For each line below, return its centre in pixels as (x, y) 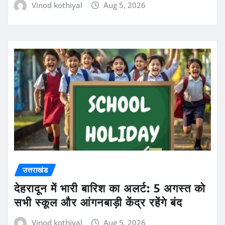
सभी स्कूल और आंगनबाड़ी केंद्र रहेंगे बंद (98, 202)
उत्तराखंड (35, 170)
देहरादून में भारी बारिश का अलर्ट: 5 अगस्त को (110, 188)
